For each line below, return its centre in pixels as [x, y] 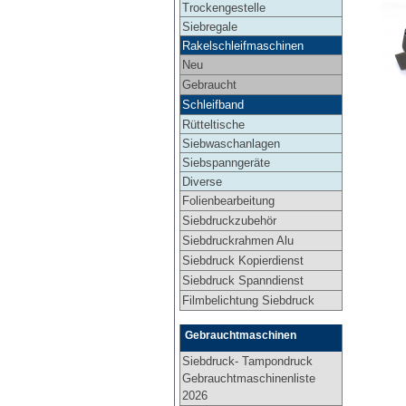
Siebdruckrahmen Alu [237, 240]
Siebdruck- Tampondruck [247, 361]
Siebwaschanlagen [231, 143]
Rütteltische [213, 124]
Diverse [202, 181]
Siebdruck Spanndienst [242, 280]
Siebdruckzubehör [229, 220]
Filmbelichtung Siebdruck [248, 300]
